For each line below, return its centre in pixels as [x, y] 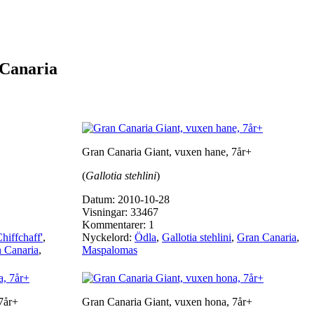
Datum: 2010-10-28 [126, 199]
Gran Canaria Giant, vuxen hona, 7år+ [167, 302]
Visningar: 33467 [120, 212]
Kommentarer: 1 [118, 225]
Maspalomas [110, 250]
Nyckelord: [108, 237]
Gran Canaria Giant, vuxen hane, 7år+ [167, 152]
